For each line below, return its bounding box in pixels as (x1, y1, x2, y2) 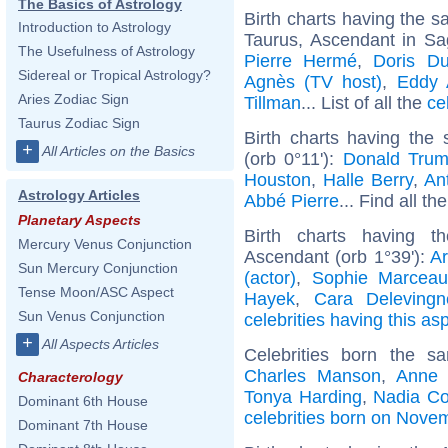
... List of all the (301, 92, 427, 113)
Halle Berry (322, 169, 413, 190)
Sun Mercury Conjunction (18, 260, 178, 276)
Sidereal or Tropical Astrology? (18, 67, 211, 83)
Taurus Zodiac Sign (18, 115, 140, 131)
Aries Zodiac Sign (18, 91, 129, 107)
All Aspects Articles (42, 336, 159, 352)
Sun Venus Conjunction (18, 308, 165, 324)
